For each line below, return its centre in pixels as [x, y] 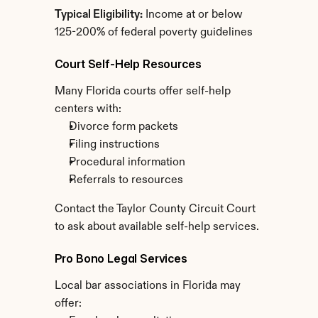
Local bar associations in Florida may [147, 286]
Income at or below [192, 15]
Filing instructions [114, 145]
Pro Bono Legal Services [121, 258]
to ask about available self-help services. [157, 227]
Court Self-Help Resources [128, 64]
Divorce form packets [123, 127]
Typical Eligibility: [98, 15]
